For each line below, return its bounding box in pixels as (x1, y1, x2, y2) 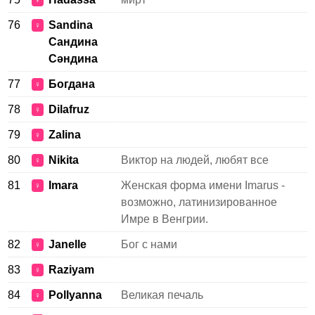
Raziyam (49, 264, 94, 276)
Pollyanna (49, 289, 102, 301)
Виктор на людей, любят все (121, 154, 269, 166)
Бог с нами (121, 238, 177, 250)
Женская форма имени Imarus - (121, 179, 285, 191)
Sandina (49, 19, 93, 31)
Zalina (49, 129, 81, 141)
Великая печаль (121, 289, 203, 301)
